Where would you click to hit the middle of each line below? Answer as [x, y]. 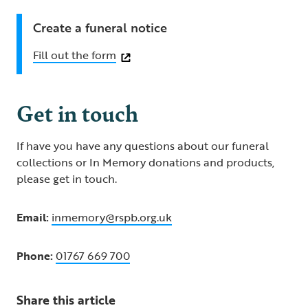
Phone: [35, 256]
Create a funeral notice [100, 28]
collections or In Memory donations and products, [145, 163]
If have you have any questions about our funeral [143, 146]
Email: [33, 218]
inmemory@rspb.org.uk [112, 218]
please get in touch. [67, 179]
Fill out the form [75, 55]
